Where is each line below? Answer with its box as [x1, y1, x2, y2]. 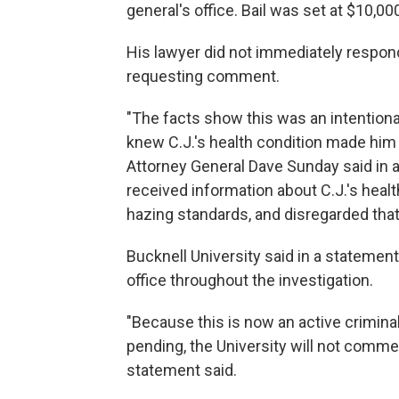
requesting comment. [126, 67, 280, 85]
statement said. [126, 361, 237, 379]
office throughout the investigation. [126, 271, 373, 289]
